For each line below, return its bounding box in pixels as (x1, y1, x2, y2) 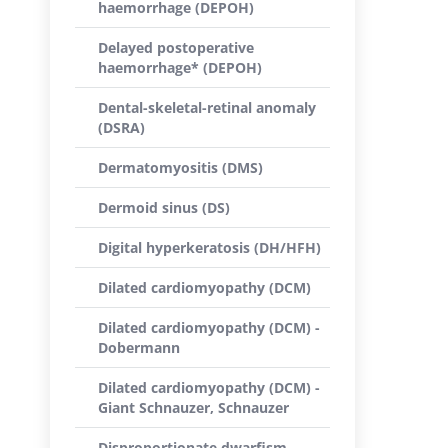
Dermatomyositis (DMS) (98, 158, 263, 177)
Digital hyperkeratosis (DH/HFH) (98, 238, 321, 257)
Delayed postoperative (98, 38, 254, 57)
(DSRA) (98, 118, 145, 137)
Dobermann (98, 338, 180, 357)
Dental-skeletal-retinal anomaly (98, 98, 316, 117)
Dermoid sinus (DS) (98, 198, 230, 217)
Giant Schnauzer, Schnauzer (98, 398, 289, 417)
